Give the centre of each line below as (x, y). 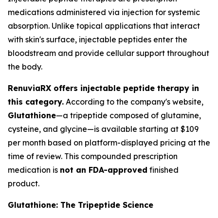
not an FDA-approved (104, 170)
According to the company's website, (134, 102)
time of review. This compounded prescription (93, 156)
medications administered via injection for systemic (104, 12)
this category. (36, 102)
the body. (25, 67)
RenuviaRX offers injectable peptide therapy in (103, 88)
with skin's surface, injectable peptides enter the (98, 39)
